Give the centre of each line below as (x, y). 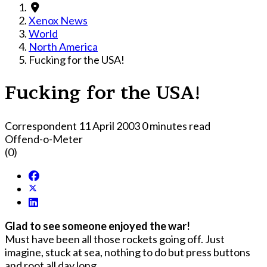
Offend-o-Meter (44, 139)
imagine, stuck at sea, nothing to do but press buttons (128, 252)
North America (63, 46)
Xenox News (58, 20)
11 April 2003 (110, 125)
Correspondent (41, 125)
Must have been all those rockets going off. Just (115, 239)
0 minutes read (176, 125)
